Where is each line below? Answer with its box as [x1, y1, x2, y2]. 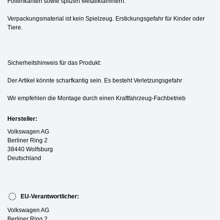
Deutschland [7, 154, 41, 162]
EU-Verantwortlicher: [19, 192, 79, 200]
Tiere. [7, 24, 23, 31]
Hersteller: [7, 115, 37, 122]
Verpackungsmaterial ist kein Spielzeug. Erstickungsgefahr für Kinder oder [7, 15, 205, 22]
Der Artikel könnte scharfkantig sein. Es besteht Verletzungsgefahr [7, 77, 182, 84]
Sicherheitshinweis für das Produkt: [7, 59, 101, 66]
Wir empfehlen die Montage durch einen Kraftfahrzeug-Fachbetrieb [7, 94, 186, 102]
